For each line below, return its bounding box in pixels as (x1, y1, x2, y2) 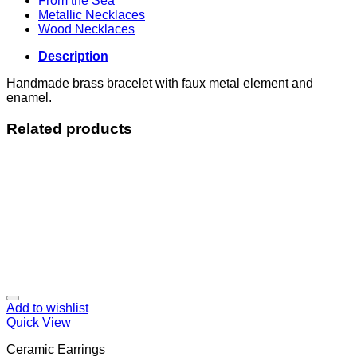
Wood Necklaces (38, 22, 135, 36)
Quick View (6, 316, 71, 330)
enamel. (6, 90, 52, 104)
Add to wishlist (6, 301, 88, 316)
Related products (6, 120, 132, 137)
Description (38, 49, 108, 63)
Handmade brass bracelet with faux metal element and (6, 76, 313, 90)
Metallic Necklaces (38, 7, 145, 22)
